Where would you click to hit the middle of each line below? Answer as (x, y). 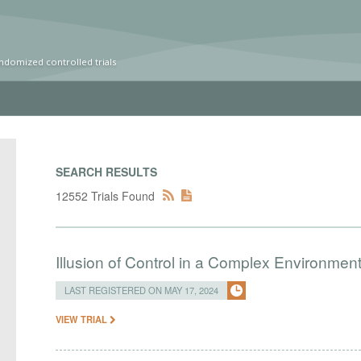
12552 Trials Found (106, 196)
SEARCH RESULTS (107, 172)
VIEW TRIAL (83, 319)
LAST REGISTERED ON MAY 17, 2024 (142, 290)
